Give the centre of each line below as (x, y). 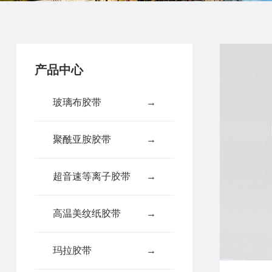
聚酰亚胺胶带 (82, 139)
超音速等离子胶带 (91, 176)
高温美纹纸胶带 (87, 213)
